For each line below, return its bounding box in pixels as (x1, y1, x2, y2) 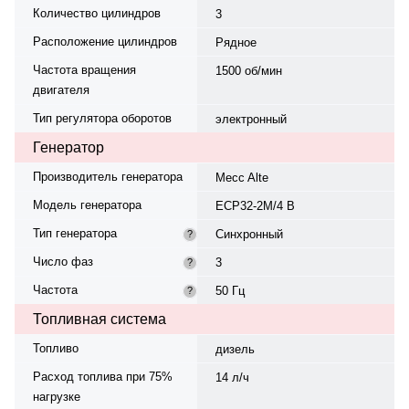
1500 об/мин (215, 63, 282, 78)
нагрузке (33, 389, 80, 404)
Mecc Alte (215, 170, 268, 184)
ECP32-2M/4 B (215, 198, 295, 213)
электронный (215, 111, 287, 126)
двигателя (33, 82, 89, 97)
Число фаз (33, 254, 93, 268)
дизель (215, 341, 255, 356)
